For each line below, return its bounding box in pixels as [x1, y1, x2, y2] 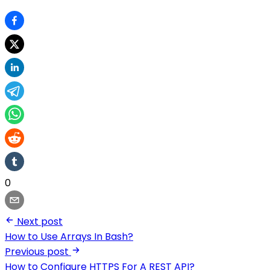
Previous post [5, 245, 69, 259]
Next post [17, 215, 63, 229]
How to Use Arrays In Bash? [5, 230, 133, 244]
